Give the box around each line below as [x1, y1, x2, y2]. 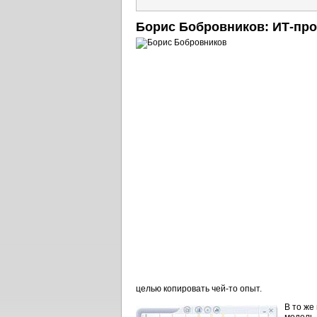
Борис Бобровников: [136, 20, 272, 34]
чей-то [212, 284, 238, 294]
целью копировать [136, 284, 212, 294]
